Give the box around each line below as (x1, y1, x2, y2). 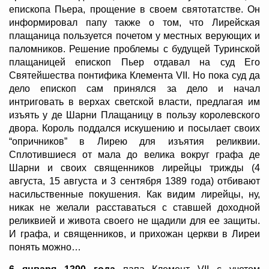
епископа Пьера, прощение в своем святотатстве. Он (9, 4, 260, 15)
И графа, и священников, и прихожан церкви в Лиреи (9, 229, 260, 240)
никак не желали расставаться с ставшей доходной (9, 202, 260, 213)
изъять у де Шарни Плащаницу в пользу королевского (9, 110, 260, 121)
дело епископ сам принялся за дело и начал (9, 83, 260, 94)
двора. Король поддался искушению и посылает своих (9, 123, 260, 134)
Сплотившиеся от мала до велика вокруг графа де (9, 150, 260, 160)
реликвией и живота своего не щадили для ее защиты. (9, 216, 260, 226)
